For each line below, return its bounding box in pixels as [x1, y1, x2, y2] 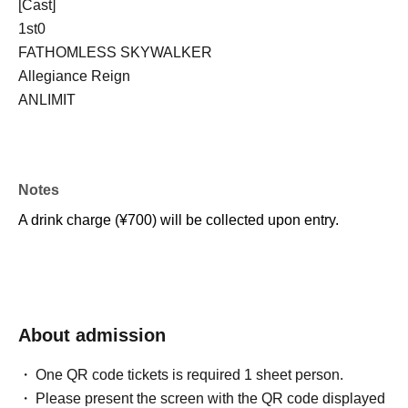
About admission [18, 325, 166, 345]
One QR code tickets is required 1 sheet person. [36, 367, 344, 382]
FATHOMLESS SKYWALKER [18, 45, 212, 60]
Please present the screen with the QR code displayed [36, 391, 386, 406]
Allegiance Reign [18, 68, 130, 84]
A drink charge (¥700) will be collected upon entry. [18, 212, 339, 228]
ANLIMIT [18, 92, 76, 107]
